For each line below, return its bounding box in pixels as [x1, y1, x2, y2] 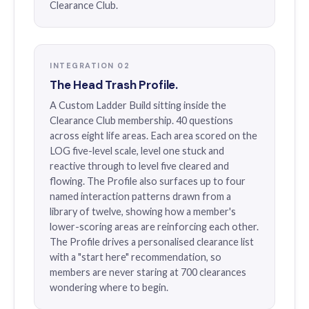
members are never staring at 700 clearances [50, 266, 246, 278]
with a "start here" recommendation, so [50, 251, 221, 263]
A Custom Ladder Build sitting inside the [50, 99, 226, 111]
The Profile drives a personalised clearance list [50, 236, 254, 248]
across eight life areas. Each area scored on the [50, 130, 257, 141]
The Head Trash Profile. [50, 77, 179, 92]
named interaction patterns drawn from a [50, 190, 231, 202]
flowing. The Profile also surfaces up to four [50, 175, 246, 187]
